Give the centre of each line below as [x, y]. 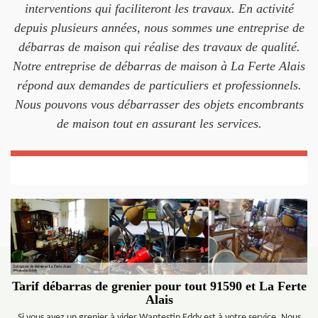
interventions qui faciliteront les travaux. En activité [159, 9]
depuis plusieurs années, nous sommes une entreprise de [159, 28]
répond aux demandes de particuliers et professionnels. [159, 85]
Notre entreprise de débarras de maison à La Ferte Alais [159, 66]
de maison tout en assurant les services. [159, 124]
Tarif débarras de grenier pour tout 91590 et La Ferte [159, 286]
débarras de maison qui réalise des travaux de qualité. [159, 47]
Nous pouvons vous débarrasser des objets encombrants [159, 104]
